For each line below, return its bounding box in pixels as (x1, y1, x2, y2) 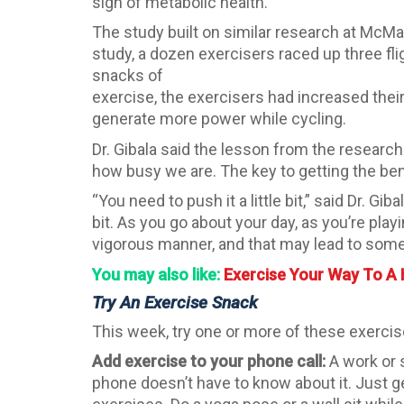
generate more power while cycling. (92, 109, 346, 129)
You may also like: (92, 264, 220, 284)
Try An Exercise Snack (92, 292, 258, 314)
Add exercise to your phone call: (92, 352, 326, 372)
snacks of (92, 66, 163, 86)
